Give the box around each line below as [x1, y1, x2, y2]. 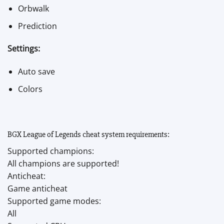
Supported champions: [7, 145, 94, 157]
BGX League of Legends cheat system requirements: [7, 129, 169, 140]
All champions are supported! [7, 158, 119, 169]
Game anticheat [7, 183, 67, 194]
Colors [17, 83, 42, 94]
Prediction [17, 20, 57, 31]
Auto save [17, 66, 55, 77]
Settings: [7, 43, 40, 54]
